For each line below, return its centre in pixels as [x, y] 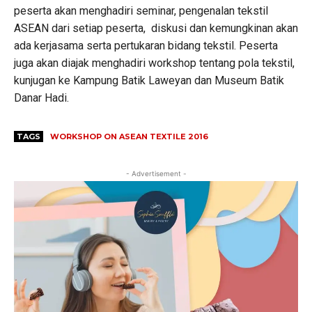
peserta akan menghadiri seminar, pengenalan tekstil [141, 10]
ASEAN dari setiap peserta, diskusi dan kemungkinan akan [156, 28]
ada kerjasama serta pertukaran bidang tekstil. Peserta [146, 45]
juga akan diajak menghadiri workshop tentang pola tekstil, [154, 63]
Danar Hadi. [41, 97]
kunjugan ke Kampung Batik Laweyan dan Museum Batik [149, 80]
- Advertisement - [156, 173]
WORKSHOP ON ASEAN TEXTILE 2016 [129, 136]
